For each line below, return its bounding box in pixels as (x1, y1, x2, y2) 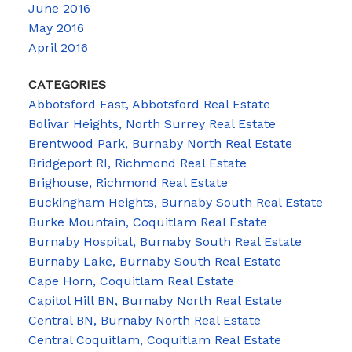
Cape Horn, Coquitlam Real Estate (27, 273, 234, 289)
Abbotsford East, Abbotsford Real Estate (27, 97, 270, 112)
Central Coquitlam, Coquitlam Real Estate (27, 332, 281, 348)
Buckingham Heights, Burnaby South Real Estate (27, 195, 323, 211)
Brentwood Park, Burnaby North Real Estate (27, 136, 292, 152)
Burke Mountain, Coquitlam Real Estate (27, 214, 267, 230)
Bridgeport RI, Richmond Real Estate (27, 156, 247, 171)
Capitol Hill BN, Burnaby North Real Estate (27, 293, 282, 309)
